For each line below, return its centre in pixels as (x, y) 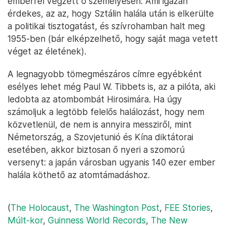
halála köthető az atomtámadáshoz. (79, 175)
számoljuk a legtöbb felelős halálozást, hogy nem (106, 112)
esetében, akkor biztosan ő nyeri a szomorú (96, 150)
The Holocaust (40, 208)
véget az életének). (47, 51)
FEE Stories (187, 208)
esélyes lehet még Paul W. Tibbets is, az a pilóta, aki (111, 87)
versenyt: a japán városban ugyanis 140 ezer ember (111, 162)
